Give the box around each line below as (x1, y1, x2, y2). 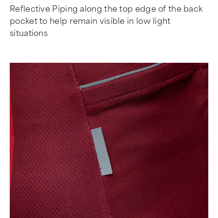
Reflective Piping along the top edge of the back (10, 4, 203, 14)
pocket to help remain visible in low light (10, 16, 171, 26)
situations (10, 28, 48, 38)
